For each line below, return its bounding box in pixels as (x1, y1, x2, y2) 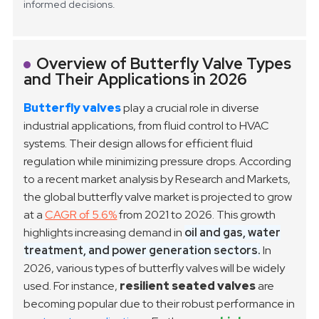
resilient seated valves (120, 278, 256, 294)
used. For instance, (23, 278, 120, 294)
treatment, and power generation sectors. (23, 243, 261, 258)
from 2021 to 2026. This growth (117, 207, 276, 223)
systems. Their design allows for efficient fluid (23, 136, 253, 152)
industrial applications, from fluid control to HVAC (23, 118, 270, 134)
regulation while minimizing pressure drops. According (23, 154, 292, 169)
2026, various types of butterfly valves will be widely (23, 261, 286, 276)
